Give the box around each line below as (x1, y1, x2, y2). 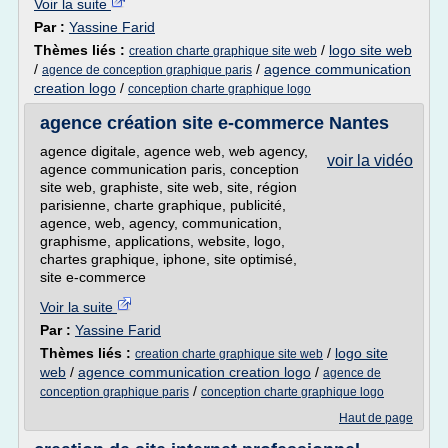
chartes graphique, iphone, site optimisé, (40, 251, 297, 267)
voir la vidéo (327, 152, 413, 169)
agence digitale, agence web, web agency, (40, 143, 308, 159)
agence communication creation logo (78, 364, 311, 380)
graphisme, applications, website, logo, (40, 233, 285, 249)
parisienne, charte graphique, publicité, (40, 197, 286, 213)
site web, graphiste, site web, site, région (40, 179, 297, 195)
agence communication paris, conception (40, 161, 299, 177)
